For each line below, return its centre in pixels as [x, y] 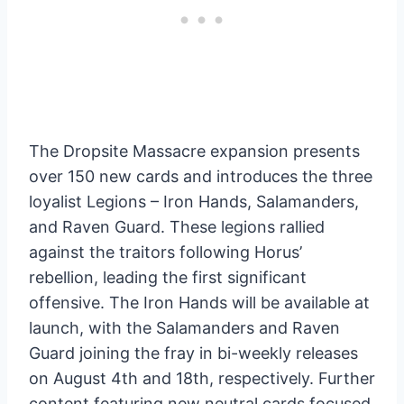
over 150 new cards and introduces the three [201, 177]
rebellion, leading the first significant [168, 278]
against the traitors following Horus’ [165, 252]
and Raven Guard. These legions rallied [177, 227]
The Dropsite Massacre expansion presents [194, 151]
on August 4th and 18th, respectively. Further [202, 379]
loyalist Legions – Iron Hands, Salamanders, [194, 202]
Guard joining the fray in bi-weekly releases [193, 353]
